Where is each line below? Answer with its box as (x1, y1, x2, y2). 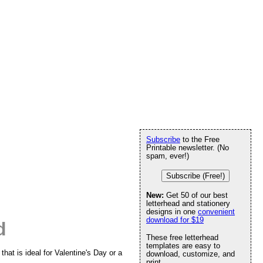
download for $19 (146, 215, 204, 224)
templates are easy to (146, 241, 220, 250)
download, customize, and (146, 249, 235, 258)
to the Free (180, 135, 220, 144)
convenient (198, 207, 235, 216)
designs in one (146, 207, 198, 216)
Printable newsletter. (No (146, 143, 229, 152)
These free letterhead (146, 233, 218, 242)
